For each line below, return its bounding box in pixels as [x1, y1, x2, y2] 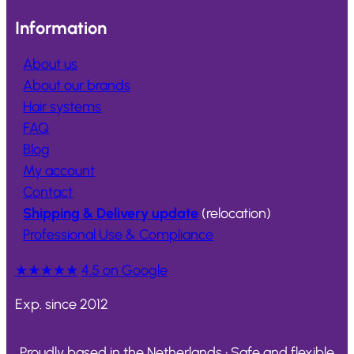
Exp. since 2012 [14, 296, 108, 314]
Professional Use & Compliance [23, 226, 214, 244]
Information [14, 17, 107, 40]
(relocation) [198, 205, 272, 223]
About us [23, 55, 78, 73]
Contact [23, 183, 73, 201]
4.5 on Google [81, 262, 168, 280]
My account [23, 162, 96, 180]
